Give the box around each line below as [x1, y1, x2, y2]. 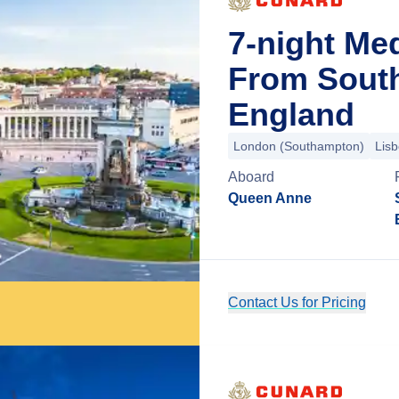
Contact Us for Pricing [228, 295, 366, 310]
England [228, 96, 354, 133]
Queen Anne [228, 191, 312, 206]
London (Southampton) [233, 139, 364, 153]
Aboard [228, 169, 274, 184]
